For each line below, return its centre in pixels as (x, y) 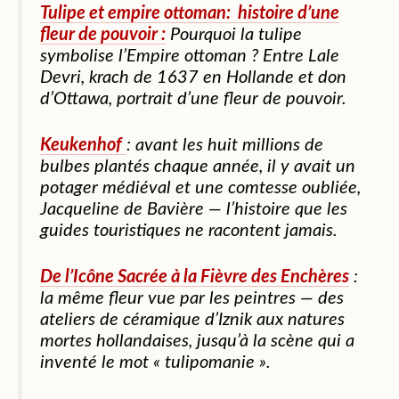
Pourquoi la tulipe (234, 35)
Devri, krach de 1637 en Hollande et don (193, 78)
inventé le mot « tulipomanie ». (155, 363)
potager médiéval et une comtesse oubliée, (200, 188)
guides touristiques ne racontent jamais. (189, 231)
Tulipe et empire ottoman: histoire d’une (190, 14)
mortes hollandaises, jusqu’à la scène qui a (197, 342)
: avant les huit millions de (225, 146)
